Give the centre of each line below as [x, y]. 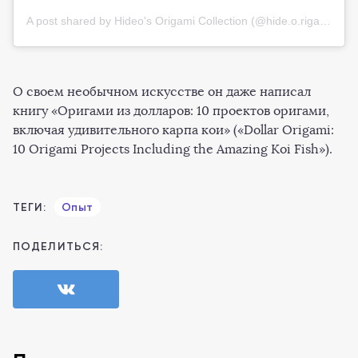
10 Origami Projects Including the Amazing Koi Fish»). [173, 149]
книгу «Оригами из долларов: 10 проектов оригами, [171, 110]
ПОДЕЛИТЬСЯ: [58, 246]
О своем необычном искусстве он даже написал [162, 91]
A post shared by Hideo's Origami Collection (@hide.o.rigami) [325, 20]
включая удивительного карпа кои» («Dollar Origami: [173, 129]
